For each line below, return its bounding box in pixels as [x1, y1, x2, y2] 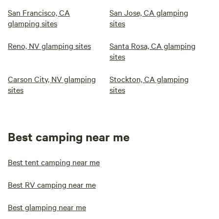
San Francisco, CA [8, 7, 70, 18]
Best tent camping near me [8, 156, 100, 167]
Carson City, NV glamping [8, 73, 96, 84]
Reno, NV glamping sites [8, 40, 91, 51]
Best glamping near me [8, 201, 86, 212]
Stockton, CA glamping [109, 73, 189, 84]
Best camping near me [8, 129, 130, 144]
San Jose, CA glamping [109, 7, 188, 18]
